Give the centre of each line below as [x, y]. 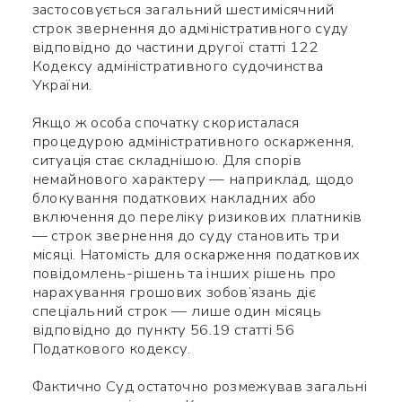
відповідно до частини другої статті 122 [175, 48]
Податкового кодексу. [111, 349]
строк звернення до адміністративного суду [190, 29]
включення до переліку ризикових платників [197, 217]
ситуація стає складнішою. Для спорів [166, 161]
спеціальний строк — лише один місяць [176, 311]
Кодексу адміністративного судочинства [178, 66]
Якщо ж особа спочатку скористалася [166, 123]
